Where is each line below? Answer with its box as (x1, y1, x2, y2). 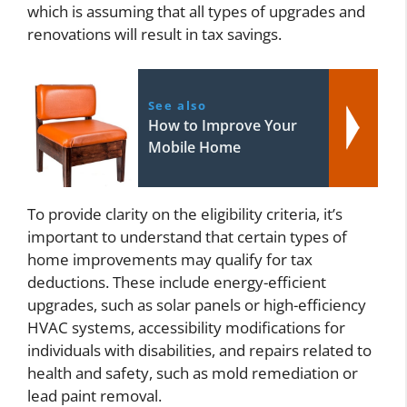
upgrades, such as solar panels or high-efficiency (27, 293, 366, 315)
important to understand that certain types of (27, 225, 347, 247)
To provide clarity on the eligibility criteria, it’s (27, 203, 342, 224)
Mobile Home (147, 136, 241, 157)
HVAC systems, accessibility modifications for (27, 316, 345, 338)
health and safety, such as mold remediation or (27, 362, 358, 383)
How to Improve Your (147, 114, 297, 135)
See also (147, 96, 207, 114)
